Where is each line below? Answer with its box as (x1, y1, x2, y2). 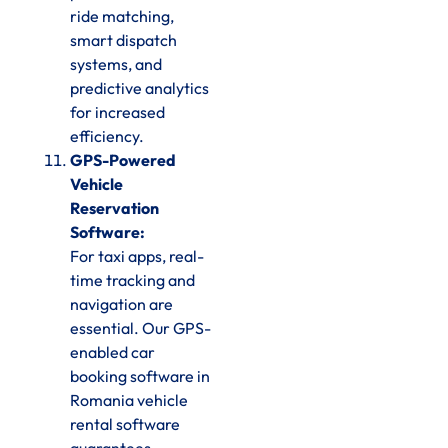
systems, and (70, 54, 162, 75)
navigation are (70, 294, 173, 315)
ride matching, (70, 6, 174, 27)
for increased (70, 102, 165, 123)
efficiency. (70, 126, 144, 147)
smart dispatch (70, 30, 177, 51)
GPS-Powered (70, 150, 176, 171)
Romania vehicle (70, 390, 188, 411)
